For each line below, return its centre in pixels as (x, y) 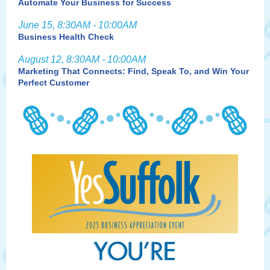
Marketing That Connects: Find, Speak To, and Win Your (133, 71)
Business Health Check (66, 37)
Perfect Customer (54, 83)
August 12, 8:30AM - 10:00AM (82, 59)
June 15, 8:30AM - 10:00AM (77, 25)
